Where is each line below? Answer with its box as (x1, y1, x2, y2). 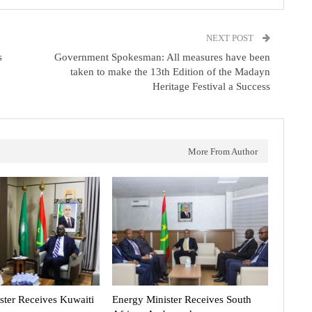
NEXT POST (205, 32, 256, 43)
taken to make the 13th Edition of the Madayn (70, 65, 270, 77)
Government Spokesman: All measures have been (54, 51, 270, 63)
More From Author (187, 146, 258, 157)
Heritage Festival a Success (152, 80, 270, 92)
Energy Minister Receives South (111, 294, 251, 306)
